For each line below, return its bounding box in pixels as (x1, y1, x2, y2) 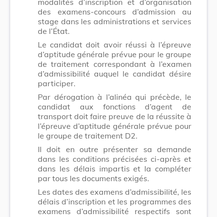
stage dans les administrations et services (38, 16, 191, 26)
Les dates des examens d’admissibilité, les (38, 186, 191, 197)
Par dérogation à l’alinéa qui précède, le (38, 92, 191, 102)
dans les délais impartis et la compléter (38, 163, 191, 173)
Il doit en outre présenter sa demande (38, 144, 191, 154)
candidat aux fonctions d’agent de (38, 101, 191, 111)
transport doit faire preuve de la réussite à (38, 111, 191, 121)
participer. (38, 78, 76, 88)
